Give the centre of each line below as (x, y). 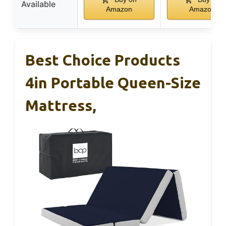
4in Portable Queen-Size (113, 82)
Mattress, (61, 105)
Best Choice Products (103, 60)
